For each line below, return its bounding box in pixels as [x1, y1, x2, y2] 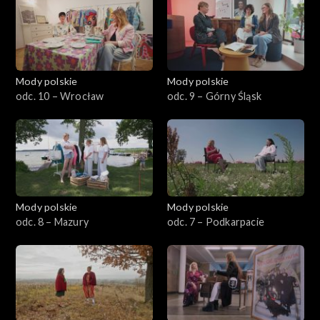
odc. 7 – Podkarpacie [167, 215, 264, 228]
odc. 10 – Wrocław [16, 89, 104, 102]
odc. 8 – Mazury [16, 215, 89, 228]
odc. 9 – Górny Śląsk [167, 89, 261, 102]
